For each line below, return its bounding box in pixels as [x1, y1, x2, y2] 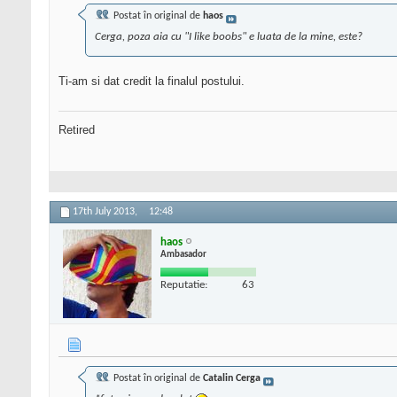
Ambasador [160, 249, 206, 260]
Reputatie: [160, 278, 207, 291]
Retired [58, 123, 95, 137]
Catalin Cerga [203, 373, 261, 385]
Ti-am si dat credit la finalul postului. [58, 74, 245, 89]
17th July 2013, [73, 206, 140, 218]
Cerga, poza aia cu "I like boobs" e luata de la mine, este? [95, 31, 362, 43]
